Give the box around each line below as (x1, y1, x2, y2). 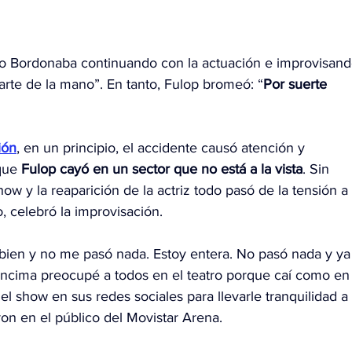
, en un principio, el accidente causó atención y (16, 140, 309, 156)
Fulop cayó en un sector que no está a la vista (21, 161, 302, 178)
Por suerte (263, 76, 331, 93)
